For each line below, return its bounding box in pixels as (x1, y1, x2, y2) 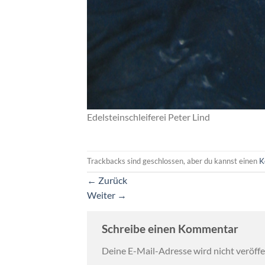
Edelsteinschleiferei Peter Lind (87, 111, 210, 122)
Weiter (87, 189, 117, 201)
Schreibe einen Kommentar (102, 221, 238, 235)
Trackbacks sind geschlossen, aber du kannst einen (87, 156, 259, 166)
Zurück (96, 174, 127, 186)
